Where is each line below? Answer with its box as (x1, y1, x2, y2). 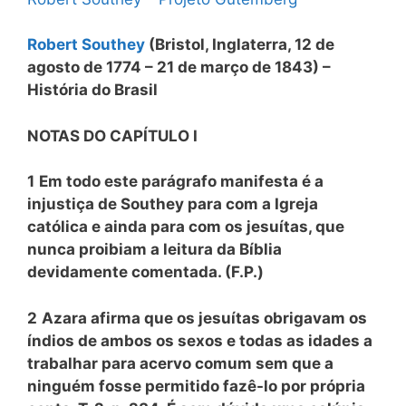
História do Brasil (27, 81, 158, 99)
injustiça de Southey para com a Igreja (27, 195, 318, 213)
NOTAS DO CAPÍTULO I (27, 126, 198, 145)
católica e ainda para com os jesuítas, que (27, 217, 344, 236)
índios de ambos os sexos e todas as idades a (27, 331, 372, 350)
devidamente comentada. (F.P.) (27, 263, 264, 281)
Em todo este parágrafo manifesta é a (39, 172, 324, 190)
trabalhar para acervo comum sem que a (27, 353, 333, 372)
